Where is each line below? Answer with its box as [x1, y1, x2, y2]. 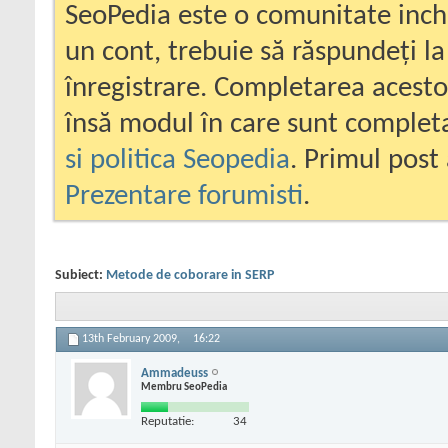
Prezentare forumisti [65, 182, 303, 211]
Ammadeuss [141, 366, 208, 380]
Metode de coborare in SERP [106, 268, 274, 283]
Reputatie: [141, 414, 194, 428]
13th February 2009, [82, 333, 183, 346]
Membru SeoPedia [141, 381, 227, 393]
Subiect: [55, 268, 106, 283]
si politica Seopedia [65, 146, 290, 175]
